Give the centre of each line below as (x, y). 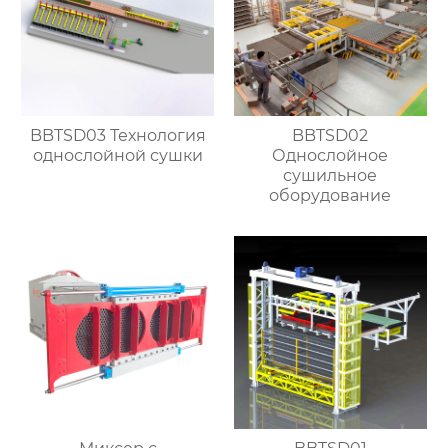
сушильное (330, 175)
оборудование (330, 195)
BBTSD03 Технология (117, 135)
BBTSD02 (330, 135)
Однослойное (330, 155)
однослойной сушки (117, 155)
